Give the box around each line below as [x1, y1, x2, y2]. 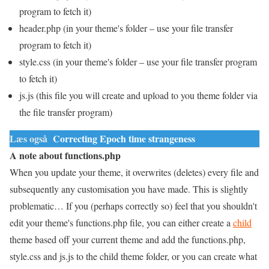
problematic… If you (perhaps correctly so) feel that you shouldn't [10, 199, 257, 212]
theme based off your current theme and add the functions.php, [10, 232, 246, 246]
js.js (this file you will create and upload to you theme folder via [19, 88, 258, 101]
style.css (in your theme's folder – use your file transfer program [19, 55, 257, 68]
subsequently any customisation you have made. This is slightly [10, 182, 248, 195]
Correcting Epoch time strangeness [53, 131, 195, 145]
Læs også [10, 131, 47, 145]
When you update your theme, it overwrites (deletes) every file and [10, 165, 259, 178]
